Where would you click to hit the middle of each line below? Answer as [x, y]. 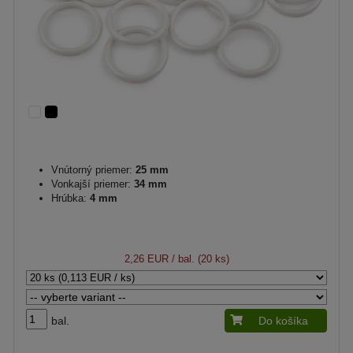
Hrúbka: [69, 198]
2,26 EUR [146, 259]
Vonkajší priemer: [91, 184]
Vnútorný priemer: [92, 170]
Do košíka [283, 321]
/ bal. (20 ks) [199, 259]
